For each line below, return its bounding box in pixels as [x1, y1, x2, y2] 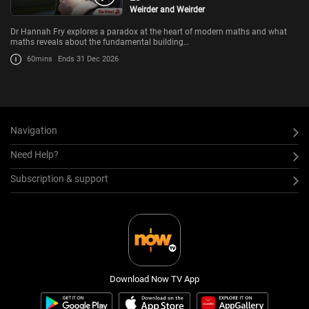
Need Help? [10, 149, 59, 161]
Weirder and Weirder [130, 5, 206, 15]
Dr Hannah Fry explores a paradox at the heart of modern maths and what [10, 27, 287, 37]
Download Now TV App [110, 274, 199, 285]
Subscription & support [10, 173, 108, 185]
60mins [27, 54, 52, 64]
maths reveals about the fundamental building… [10, 37, 189, 48]
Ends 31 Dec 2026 [58, 54, 119, 64]
